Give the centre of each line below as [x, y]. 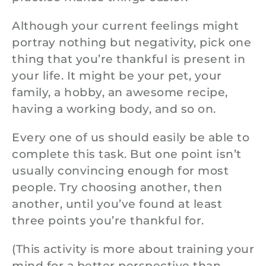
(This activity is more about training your [133, 249]
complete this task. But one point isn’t [127, 154]
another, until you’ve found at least [117, 204]
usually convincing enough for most [120, 171]
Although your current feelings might [125, 26]
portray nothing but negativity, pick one [132, 42]
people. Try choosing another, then [117, 187]
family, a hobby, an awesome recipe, [120, 92]
